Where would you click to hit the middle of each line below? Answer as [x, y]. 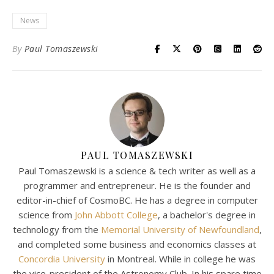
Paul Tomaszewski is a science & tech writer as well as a [137, 170]
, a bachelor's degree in [207, 214]
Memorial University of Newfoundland [180, 229]
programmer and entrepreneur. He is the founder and [137, 185]
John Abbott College [116, 214]
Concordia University [62, 258]
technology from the [57, 229]
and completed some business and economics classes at [137, 244]
